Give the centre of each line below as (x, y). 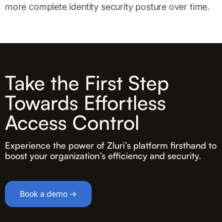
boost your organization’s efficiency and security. (103, 155)
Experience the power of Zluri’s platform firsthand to (111, 145)
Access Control (72, 122)
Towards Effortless (85, 102)
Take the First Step (87, 83)
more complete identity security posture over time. (108, 6)
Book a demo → (48, 194)
